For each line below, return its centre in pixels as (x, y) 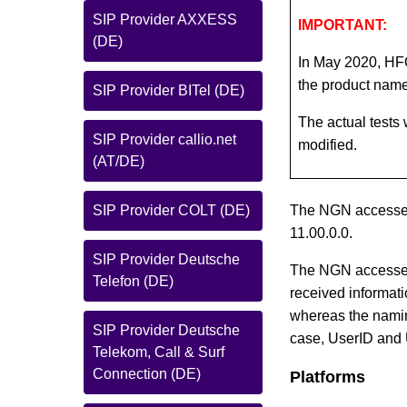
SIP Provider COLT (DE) (171, 210)
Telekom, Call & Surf (159, 352)
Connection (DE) (147, 374)
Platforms (328, 377)
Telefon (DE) (133, 281)
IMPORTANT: (343, 25)
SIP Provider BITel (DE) (169, 90)
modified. (328, 145)
